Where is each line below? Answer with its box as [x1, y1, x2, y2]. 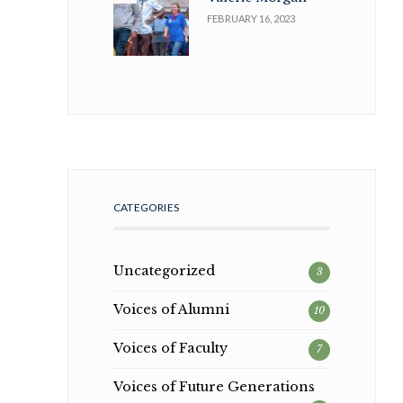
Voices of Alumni [112, 301, 229, 318]
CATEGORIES [112, 201, 180, 215]
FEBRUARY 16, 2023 [207, 12, 296, 24]
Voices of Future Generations [112, 379, 315, 396]
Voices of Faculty [112, 340, 228, 357]
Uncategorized [112, 263, 215, 280]
